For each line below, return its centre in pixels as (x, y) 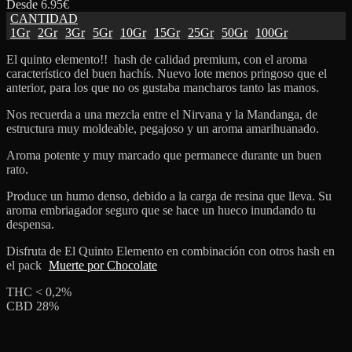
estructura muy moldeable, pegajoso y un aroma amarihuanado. (163, 128)
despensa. (30, 224)
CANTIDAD (44, 18)
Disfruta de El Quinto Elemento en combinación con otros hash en (170, 251)
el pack (26, 265)
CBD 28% (33, 306)
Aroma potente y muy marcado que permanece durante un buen (164, 155)
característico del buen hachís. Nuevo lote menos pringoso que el (167, 73)
